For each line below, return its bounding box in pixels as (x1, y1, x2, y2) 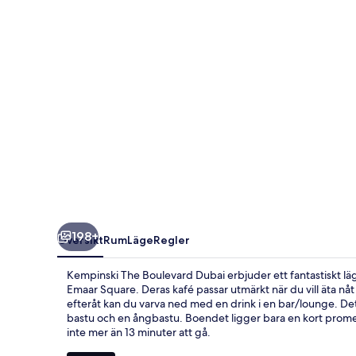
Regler (153, 232, 190, 247)
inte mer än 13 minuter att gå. (67, 324, 211, 339)
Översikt (57, 232, 103, 247)
